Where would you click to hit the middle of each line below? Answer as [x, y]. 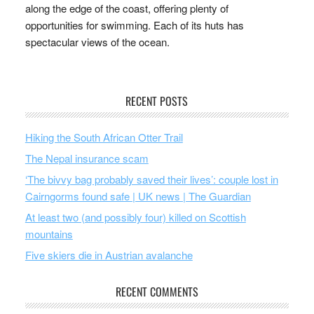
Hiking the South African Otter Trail [104, 137]
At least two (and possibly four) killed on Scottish [135, 217]
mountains [49, 233]
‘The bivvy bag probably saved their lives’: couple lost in [151, 179]
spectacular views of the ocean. [97, 41]
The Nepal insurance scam [87, 158]
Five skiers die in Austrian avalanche [109, 254]
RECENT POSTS [157, 101]
